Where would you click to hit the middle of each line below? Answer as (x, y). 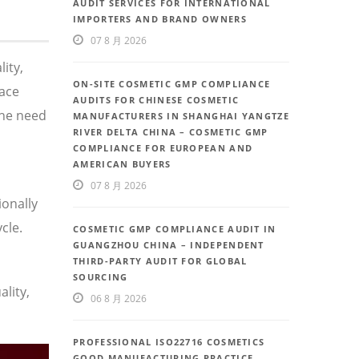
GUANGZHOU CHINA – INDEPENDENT (169, 245)
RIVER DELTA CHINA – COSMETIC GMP (171, 132)
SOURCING (101, 277)
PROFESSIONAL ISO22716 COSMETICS (169, 342)
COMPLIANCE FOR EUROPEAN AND (163, 148)
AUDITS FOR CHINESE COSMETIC (156, 100)
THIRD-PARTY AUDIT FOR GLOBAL (160, 261)
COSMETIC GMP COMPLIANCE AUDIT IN (175, 229)
